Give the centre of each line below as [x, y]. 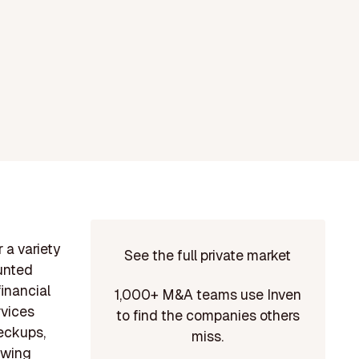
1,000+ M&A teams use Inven [208, 294]
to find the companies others [208, 315]
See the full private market [208, 255]
